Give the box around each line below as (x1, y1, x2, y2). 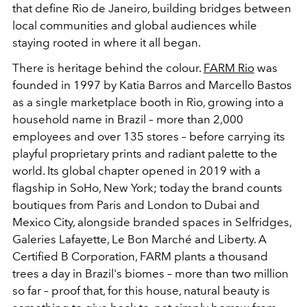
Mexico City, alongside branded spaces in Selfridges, (12, 214, 291, 229)
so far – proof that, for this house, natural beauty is (12, 283, 270, 297)
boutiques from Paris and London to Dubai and (12, 197, 260, 212)
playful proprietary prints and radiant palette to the (12, 146, 278, 160)
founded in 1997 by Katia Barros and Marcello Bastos (12, 77, 292, 92)
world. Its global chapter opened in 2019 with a (12, 163, 260, 177)
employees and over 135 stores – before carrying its (12, 129, 285, 143)
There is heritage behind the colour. (12, 60, 204, 75)
